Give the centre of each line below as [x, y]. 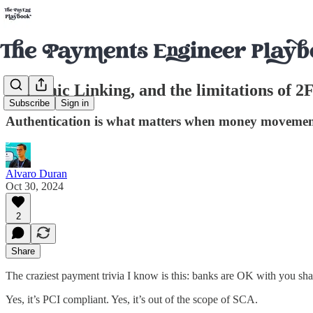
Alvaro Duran [36, 173]
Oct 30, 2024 [35, 186]
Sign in [75, 103]
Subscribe [29, 103]
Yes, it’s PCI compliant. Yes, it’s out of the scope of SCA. [132, 299]
